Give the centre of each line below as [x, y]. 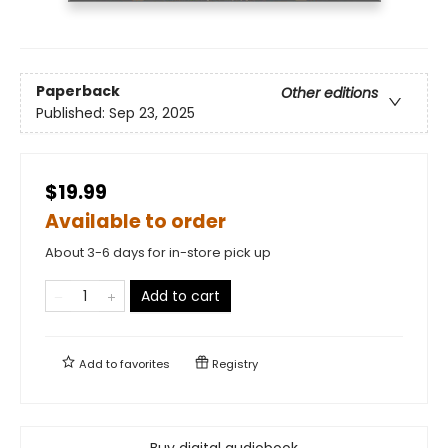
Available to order [135, 221]
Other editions [329, 92]
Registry [233, 363]
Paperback [78, 90]
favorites [145, 363]
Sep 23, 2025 [152, 112]
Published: [72, 112]
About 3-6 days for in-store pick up [158, 252]
